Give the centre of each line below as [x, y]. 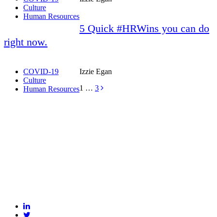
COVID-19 [41, 71]
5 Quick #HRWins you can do [144, 28]
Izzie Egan [96, 71]
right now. [26, 42]
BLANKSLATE [62, 204]
